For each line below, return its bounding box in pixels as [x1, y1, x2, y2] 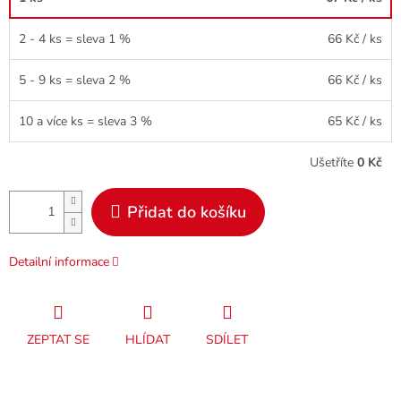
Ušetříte [310, 153, 357, 171]
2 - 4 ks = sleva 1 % [19, 30, 131, 47]
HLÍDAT [125, 330, 170, 348]
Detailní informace [9, 252, 109, 270]
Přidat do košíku [127, 200, 246, 223]
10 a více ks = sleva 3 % [19, 112, 152, 130]
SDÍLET [206, 330, 248, 348]
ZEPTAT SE [27, 330, 90, 348]
